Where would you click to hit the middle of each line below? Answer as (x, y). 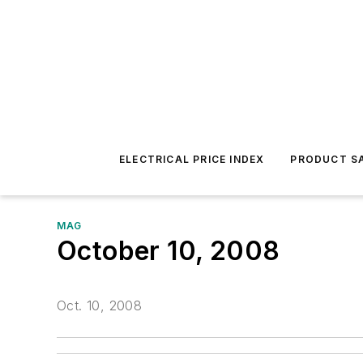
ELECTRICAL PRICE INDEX (192, 159)
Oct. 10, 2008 (100, 306)
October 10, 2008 (169, 251)
